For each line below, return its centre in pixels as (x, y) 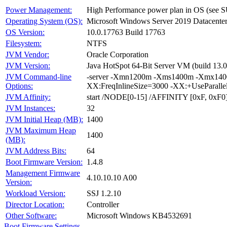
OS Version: (25, 32)
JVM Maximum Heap (41, 130)
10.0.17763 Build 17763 (126, 32)
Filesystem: (24, 43)
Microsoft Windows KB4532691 (139, 216)
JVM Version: (28, 66)
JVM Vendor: (27, 54)
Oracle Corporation (118, 54)
